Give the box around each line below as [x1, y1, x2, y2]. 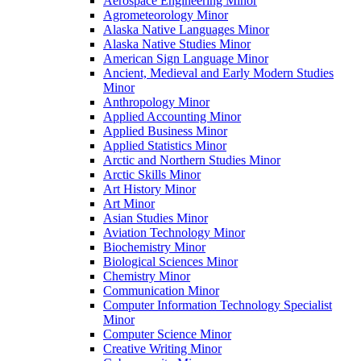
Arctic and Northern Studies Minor [103, 152, 280, 167]
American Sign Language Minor [103, 51, 268, 65]
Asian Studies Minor [103, 210, 208, 225]
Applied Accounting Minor [103, 109, 241, 123]
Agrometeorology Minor [103, 7, 228, 22]
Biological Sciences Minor [103, 254, 238, 268]
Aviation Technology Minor [103, 225, 245, 239]
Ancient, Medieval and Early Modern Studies [103, 65, 334, 80]
